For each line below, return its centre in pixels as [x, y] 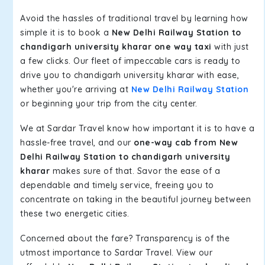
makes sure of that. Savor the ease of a [135, 171]
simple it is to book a [66, 33]
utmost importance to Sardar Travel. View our [116, 253]
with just [230, 47]
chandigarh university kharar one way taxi [116, 47]
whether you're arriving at [76, 89]
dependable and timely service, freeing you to [117, 185]
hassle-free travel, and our [77, 143]
